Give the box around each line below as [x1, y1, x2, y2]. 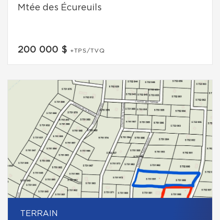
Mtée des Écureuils [18, 3, 102, 12]
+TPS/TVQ [70, 48, 105, 54]
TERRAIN [20, 210, 58, 218]
